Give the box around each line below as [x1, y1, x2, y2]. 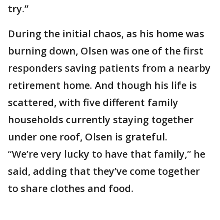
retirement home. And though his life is [8, 79, 197, 92]
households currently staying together [8, 113, 193, 127]
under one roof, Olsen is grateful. [8, 130, 167, 144]
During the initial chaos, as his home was [8, 27, 204, 41]
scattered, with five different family [8, 96, 178, 110]
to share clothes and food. [8, 182, 136, 195]
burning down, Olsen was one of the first [8, 44, 203, 58]
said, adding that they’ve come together [8, 165, 200, 178]
